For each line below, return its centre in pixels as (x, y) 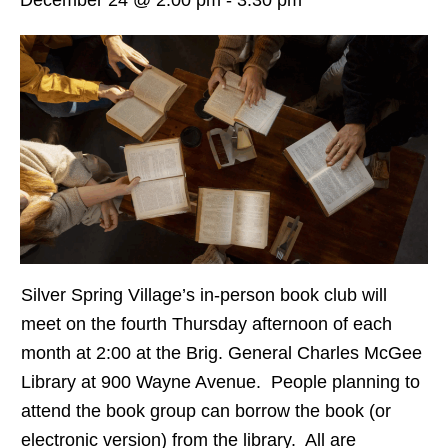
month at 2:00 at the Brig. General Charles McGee (221, 353)
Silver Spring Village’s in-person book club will (204, 295)
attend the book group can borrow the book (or (206, 411)
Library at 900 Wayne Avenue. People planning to (220, 382)
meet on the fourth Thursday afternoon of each (206, 324)
